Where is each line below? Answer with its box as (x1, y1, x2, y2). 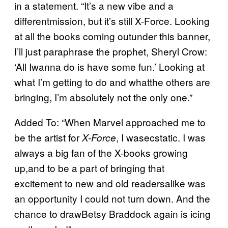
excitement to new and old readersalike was (14, 176, 206, 190)
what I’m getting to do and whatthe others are (14, 74, 210, 89)
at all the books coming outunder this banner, (14, 28, 210, 43)
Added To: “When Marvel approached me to (14, 115, 206, 129)
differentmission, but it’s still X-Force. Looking (14, 13, 210, 27)
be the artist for (14, 130, 82, 144)
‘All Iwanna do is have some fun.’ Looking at (14, 59, 205, 73)
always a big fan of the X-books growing (14, 145, 188, 159)
